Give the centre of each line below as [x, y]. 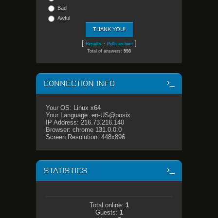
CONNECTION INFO [79, 83]
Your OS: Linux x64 [73, 108]
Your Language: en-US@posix [88, 115]
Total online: [107, 205]
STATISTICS [65, 171]
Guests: [107, 212]
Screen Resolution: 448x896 [85, 137]
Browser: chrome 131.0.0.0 [84, 130]
